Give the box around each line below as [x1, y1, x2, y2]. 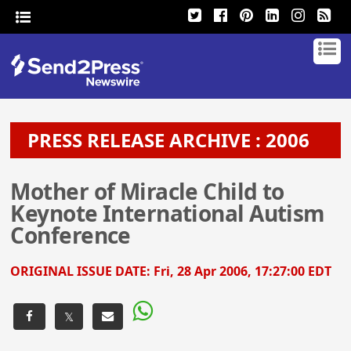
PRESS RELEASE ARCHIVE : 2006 [18, 127, 310, 153]
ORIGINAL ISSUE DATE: [10, 262, 154, 280]
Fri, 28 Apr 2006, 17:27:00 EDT [154, 262, 332, 280]
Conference [10, 220, 131, 250]
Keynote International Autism [10, 198, 325, 228]
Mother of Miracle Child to [10, 176, 284, 206]
